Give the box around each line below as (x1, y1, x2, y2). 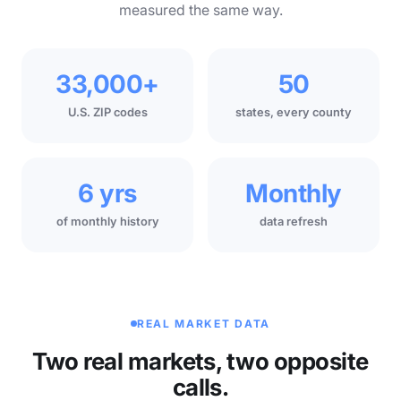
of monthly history (55, 214, 159, 228)
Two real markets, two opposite (32, 346, 369, 375)
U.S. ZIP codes (67, 105, 148, 119)
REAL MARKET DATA (137, 316, 270, 330)
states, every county (235, 105, 352, 119)
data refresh (260, 214, 328, 228)
